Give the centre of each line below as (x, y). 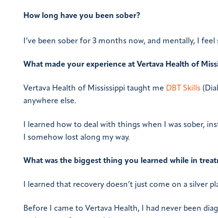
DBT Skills (183, 89)
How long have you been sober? (82, 16)
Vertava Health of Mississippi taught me (95, 89)
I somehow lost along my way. (77, 137)
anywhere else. (50, 101)
